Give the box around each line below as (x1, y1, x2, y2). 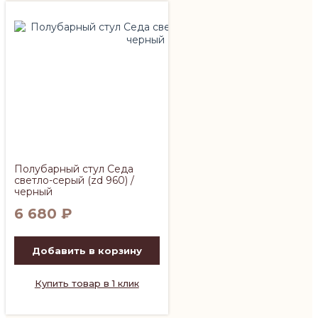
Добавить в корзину (31, 244, 142, 256)
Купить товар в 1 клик (34, 277, 139, 289)
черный (14, 185, 53, 198)
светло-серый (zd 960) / (14, 173, 134, 187)
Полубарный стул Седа (14, 162, 133, 175)
